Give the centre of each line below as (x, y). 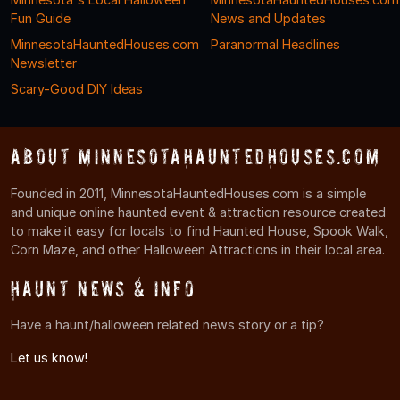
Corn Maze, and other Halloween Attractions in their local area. (198, 249)
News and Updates (268, 19)
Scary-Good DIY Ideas (77, 89)
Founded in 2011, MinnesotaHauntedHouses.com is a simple (188, 193)
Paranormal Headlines (275, 45)
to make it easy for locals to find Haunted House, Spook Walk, (200, 230)
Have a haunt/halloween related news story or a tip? (167, 324)
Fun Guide (41, 19)
